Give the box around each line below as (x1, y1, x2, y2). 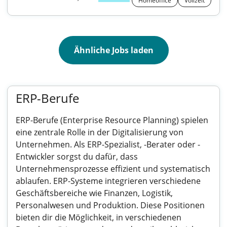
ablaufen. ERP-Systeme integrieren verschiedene (16, 175, 201, 186)
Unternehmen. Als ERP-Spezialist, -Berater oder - (16, 139, 200, 150)
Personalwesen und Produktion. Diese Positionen (16, 200, 205, 211)
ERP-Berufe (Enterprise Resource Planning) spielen (16, 115, 208, 126)
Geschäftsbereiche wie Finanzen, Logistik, (16, 187, 173, 199)
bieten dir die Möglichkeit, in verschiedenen (16, 212, 181, 223)
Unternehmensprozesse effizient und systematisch (16, 163, 210, 174)
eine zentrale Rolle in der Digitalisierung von (16, 127, 183, 138)
